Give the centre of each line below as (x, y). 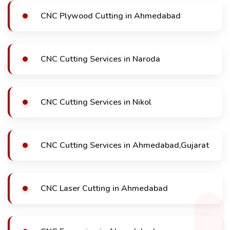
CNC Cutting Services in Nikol (96, 102)
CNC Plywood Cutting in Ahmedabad (111, 16)
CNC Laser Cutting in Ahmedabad (104, 188)
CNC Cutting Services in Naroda (100, 59)
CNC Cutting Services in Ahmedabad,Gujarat (125, 145)
